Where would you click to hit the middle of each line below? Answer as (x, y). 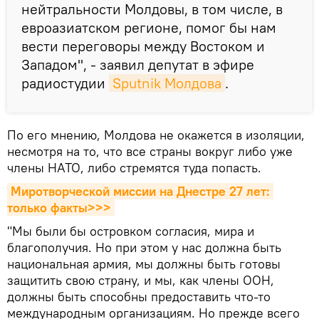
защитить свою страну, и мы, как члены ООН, (141, 280)
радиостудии (65, 83)
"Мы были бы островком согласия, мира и (131, 231)
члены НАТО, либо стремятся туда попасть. (134, 167)
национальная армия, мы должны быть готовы (144, 263)
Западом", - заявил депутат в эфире (138, 64)
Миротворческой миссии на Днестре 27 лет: (140, 191)
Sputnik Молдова (167, 83)
